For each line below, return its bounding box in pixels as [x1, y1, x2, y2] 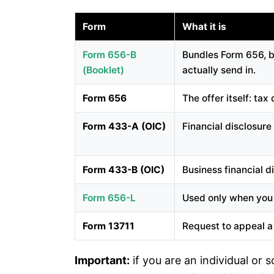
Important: [75, 254, 130, 267]
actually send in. [182, 64, 256, 76]
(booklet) [83, 64, 124, 76]
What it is [182, 21, 226, 32]
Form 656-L [83, 192, 136, 204]
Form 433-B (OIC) [83, 164, 165, 176]
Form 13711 [83, 220, 135, 232]
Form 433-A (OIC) [83, 120, 166, 132]
